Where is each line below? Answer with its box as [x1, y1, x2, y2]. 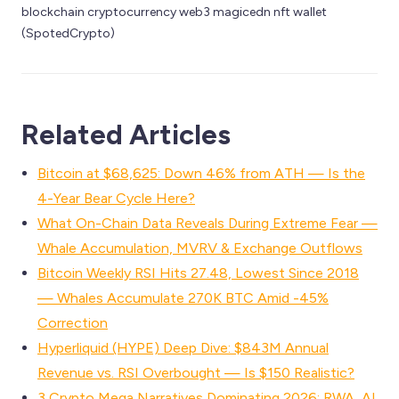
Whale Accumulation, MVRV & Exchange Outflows [37, 239, 362, 256]
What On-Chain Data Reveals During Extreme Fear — [37, 214, 378, 232]
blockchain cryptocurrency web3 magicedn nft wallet [21, 4, 327, 20]
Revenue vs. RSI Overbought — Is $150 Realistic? [37, 363, 354, 381]
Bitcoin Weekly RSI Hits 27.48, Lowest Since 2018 [37, 264, 359, 281]
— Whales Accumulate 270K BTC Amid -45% [37, 289, 329, 306]
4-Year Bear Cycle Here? [37, 189, 195, 207]
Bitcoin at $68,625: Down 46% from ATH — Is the [37, 164, 365, 182]
